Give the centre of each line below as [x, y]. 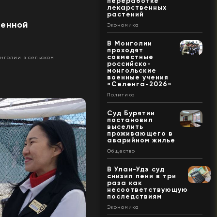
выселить [125, 126]
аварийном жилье [141, 140]
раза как [124, 183]
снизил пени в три [141, 176]
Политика [121, 94]
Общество [121, 151]
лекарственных [137, 7]
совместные [130, 57]
